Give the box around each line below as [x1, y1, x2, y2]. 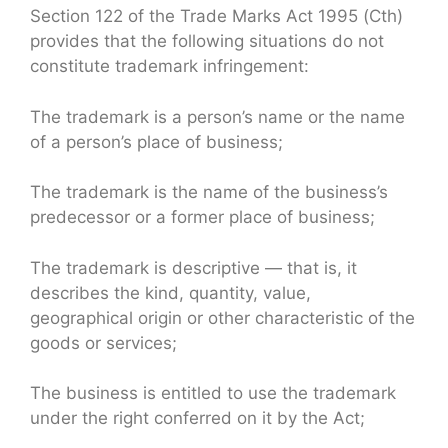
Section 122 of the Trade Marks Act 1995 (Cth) [30, 6, 403, 27]
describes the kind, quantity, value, [30, 282, 311, 303]
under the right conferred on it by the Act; [30, 408, 365, 429]
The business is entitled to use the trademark [30, 383, 396, 404]
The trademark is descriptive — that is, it [30, 257, 357, 278]
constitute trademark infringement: [30, 56, 309, 77]
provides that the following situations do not [30, 31, 384, 52]
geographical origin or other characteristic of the [30, 307, 415, 328]
